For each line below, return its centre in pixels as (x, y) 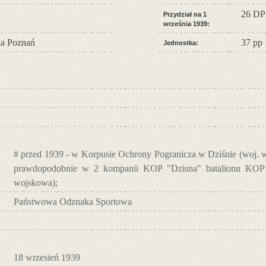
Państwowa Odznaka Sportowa (73, 201)
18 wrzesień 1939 (47, 257)
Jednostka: (181, 42)
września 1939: (186, 23)
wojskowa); (36, 182)
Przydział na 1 (185, 14)
